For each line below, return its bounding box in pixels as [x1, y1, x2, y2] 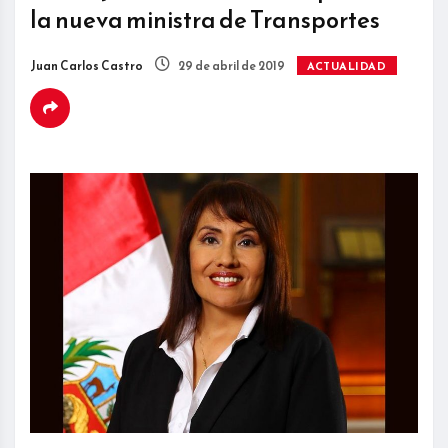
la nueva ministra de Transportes [30, 2, 380, 39]
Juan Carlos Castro [30, 57, 143, 76]
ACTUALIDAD [307, 58, 387, 75]
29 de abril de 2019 [176, 57, 285, 76]
